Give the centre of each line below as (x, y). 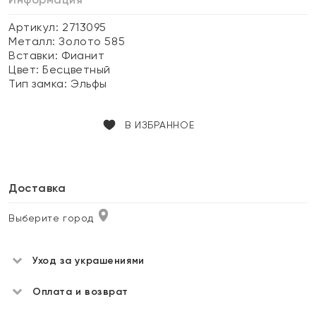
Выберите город (51, 218)
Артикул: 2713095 (57, 27)
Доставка (37, 188)
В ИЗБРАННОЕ (159, 125)
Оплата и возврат (80, 292)
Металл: (34, 41)
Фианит (83, 55)
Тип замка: (40, 84)
